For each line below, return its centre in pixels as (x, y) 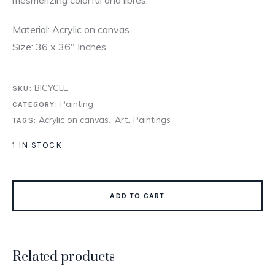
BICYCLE (51, 87)
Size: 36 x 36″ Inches (59, 46)
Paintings (152, 119)
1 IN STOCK (37, 145)
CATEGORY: (36, 104)
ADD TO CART (137, 196)
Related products (64, 257)
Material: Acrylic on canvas (71, 29)
